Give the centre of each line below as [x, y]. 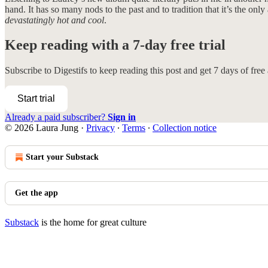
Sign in [122, 117]
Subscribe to [29, 71]
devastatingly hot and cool [54, 20]
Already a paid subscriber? [56, 117]
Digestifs [71, 71]
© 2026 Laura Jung [42, 128]
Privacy [100, 128]
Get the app [36, 193]
